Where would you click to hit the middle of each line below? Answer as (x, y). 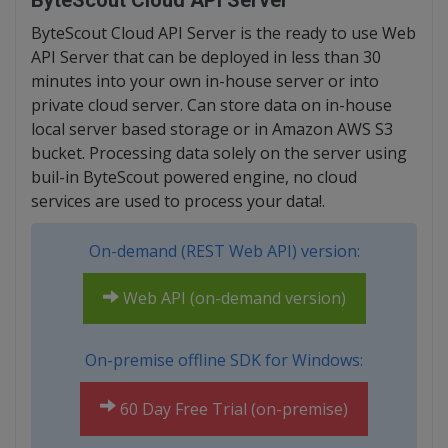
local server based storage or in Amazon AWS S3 (212, 129)
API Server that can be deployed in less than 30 (206, 57)
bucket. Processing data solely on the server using (219, 153)
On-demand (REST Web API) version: (224, 251)
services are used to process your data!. (178, 201)
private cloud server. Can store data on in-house (211, 105)
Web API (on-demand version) (232, 298)
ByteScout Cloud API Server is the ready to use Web (223, 33)
